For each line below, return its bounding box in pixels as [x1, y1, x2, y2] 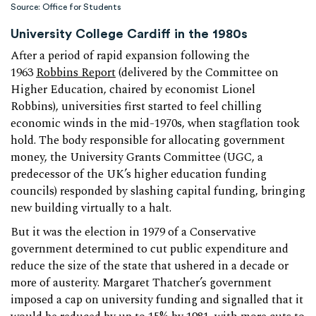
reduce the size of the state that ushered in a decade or [11, 257, 288, 276]
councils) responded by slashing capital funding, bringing [11, 183, 305, 201]
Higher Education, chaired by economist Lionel [11, 81, 255, 99]
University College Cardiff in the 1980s [11, 25, 248, 42]
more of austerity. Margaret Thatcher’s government [11, 274, 272, 293]
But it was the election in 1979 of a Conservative [11, 224, 256, 242]
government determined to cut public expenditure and [11, 241, 288, 259]
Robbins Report [36, 64, 116, 83]
